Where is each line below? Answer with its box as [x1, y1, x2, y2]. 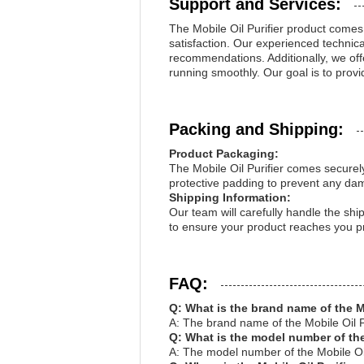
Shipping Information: [169, 191, 291, 204]
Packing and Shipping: [169, 120, 344, 138]
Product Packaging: [169, 147, 279, 160]
